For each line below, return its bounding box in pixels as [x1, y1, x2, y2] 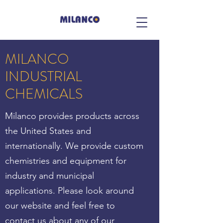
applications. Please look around [5, 185, 134, 196]
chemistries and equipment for [5, 155, 126, 166]
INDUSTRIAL [5, 67, 82, 87]
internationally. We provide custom [5, 140, 143, 151]
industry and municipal [5, 170, 94, 181]
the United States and [5, 125, 91, 136]
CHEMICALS [5, 84, 83, 104]
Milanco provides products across [5, 111, 139, 121]
